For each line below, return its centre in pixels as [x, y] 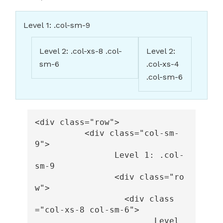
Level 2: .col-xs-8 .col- [81, 51]
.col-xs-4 [163, 64]
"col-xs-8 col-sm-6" [87, 210]
